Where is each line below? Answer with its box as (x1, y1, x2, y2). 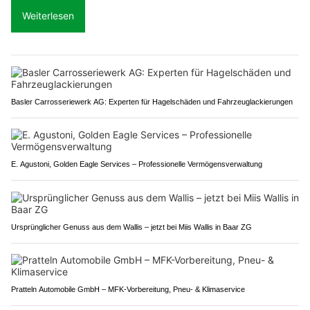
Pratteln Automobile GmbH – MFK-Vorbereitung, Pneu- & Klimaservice (11, 284, 245, 293)
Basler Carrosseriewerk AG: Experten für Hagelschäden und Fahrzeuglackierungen (11, 97, 293, 106)
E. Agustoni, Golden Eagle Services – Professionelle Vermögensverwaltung (11, 159, 262, 168)
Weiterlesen (22, 9, 74, 21)
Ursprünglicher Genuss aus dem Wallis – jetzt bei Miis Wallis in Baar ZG (11, 222, 252, 231)
